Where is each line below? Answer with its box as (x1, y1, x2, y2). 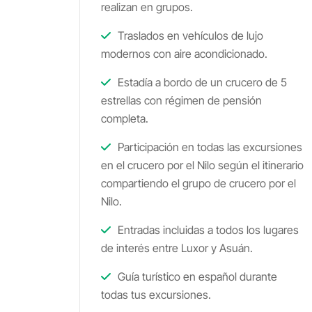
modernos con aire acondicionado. (101, 47, 267, 61)
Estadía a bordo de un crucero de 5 (115, 75, 287, 89)
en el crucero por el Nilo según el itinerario (101, 158, 304, 172)
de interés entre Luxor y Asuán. (101, 241, 253, 255)
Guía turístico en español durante (115, 270, 277, 283)
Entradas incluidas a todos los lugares (115, 223, 299, 237)
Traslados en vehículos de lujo (115, 29, 263, 42)
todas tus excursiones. (101, 288, 211, 302)
